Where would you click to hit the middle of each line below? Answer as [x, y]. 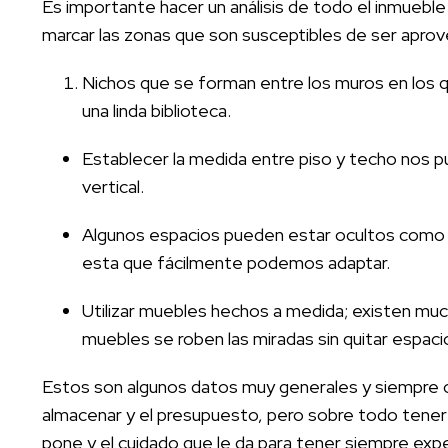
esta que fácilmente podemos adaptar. [236, 262]
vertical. [113, 186]
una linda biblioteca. [156, 110]
